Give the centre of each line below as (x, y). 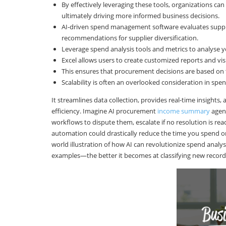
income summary (184, 111)
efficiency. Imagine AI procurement (104, 111)
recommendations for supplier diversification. (130, 38)
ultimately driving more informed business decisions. (140, 16)
